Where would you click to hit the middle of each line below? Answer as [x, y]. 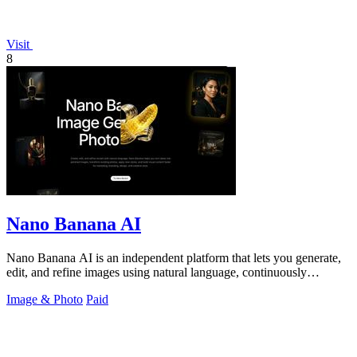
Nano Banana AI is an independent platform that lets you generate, [174, 258]
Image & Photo [45, 300]
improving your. [47, 287]
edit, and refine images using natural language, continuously [157, 273]
